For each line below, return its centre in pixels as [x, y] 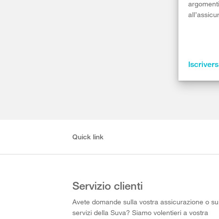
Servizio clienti [108, 185]
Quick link [88, 137]
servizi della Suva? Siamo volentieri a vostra [141, 212]
